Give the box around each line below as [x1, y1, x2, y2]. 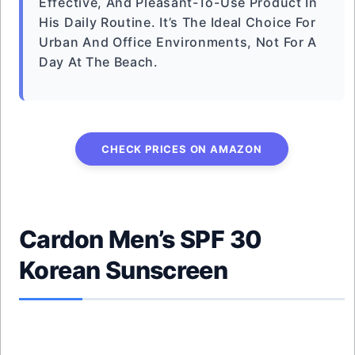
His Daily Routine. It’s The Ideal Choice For [39, 14, 316, 30]
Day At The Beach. [39, 54, 158, 70]
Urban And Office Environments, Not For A [39, 34, 318, 50]
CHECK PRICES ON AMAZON [101, 143, 262, 155]
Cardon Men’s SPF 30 [19, 225, 262, 254]
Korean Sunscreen [19, 256, 228, 284]
